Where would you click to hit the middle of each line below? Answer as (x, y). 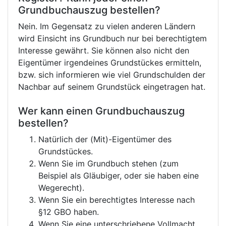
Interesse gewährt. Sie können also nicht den (104, 51)
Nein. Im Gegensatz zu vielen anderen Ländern (107, 26)
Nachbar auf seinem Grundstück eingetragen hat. (112, 87)
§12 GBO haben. (69, 212)
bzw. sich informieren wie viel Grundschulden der (112, 75)
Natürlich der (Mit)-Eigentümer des (105, 139)
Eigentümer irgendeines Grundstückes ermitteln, (110, 63)
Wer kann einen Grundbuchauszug (101, 111)
